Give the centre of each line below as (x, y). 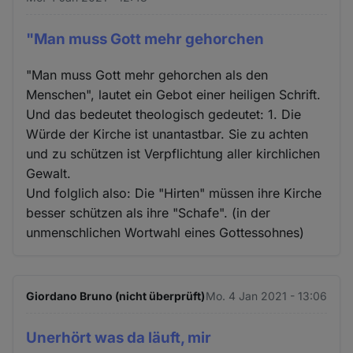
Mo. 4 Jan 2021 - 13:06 (266, 295)
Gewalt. (49, 173)
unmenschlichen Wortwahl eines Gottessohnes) (165, 232)
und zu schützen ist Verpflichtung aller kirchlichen (173, 153)
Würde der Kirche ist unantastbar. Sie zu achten (167, 134)
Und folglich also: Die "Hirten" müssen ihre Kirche (174, 193)
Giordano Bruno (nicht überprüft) (116, 295)
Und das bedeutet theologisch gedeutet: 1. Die (164, 114)
